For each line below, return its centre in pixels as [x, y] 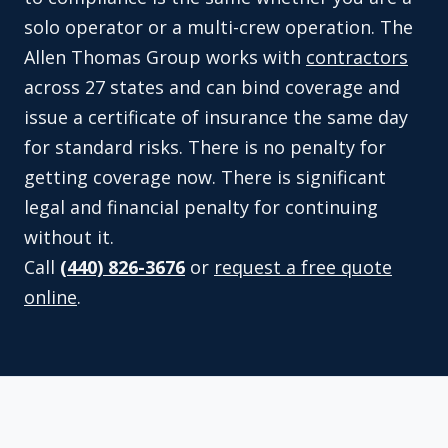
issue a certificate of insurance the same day [216, 117]
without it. [69, 237]
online [50, 297]
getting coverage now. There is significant [205, 177]
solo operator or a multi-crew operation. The [218, 27]
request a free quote [303, 267]
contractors [357, 57]
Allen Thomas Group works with [165, 57]
